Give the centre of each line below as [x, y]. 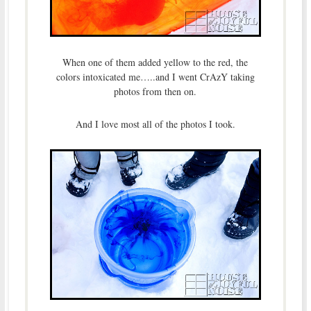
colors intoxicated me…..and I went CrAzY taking [155, 76]
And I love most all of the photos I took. [155, 124]
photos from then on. [155, 91]
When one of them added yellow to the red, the [155, 62]
